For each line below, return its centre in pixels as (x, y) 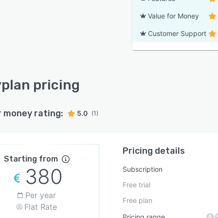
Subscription (143, 169)
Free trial (137, 185)
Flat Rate (41, 207)
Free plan (138, 200)
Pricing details (154, 151)
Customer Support (177, 33)
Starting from (31, 159)
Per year (41, 195)
